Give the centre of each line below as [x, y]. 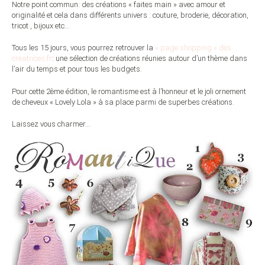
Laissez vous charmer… [51, 124]
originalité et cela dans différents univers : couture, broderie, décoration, [130, 15]
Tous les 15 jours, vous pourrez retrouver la [83, 48]
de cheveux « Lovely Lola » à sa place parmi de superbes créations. [123, 102]
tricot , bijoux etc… [41, 25]
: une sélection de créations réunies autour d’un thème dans [150, 59]
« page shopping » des [193, 48]
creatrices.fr [32, 59]
